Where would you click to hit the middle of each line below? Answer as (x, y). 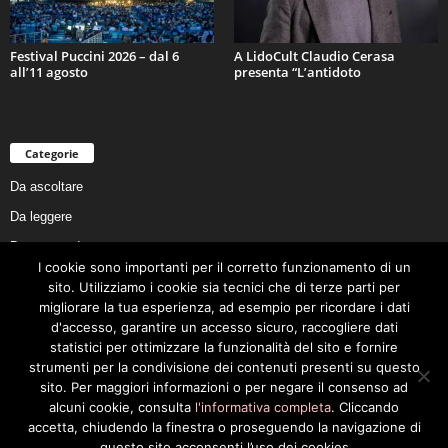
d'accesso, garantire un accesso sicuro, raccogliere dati (224, 327)
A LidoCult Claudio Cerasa (314, 55)
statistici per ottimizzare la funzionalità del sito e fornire (224, 347)
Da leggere (41, 216)
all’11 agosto (49, 71)
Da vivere (37, 336)
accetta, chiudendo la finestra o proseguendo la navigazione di (224, 427)
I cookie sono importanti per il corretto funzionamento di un (224, 267)
